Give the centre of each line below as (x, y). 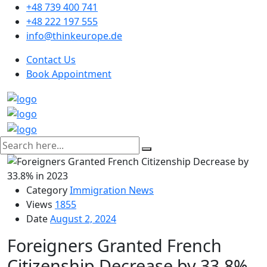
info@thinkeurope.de (74, 36)
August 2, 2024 (83, 219)
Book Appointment (69, 74)
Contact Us (51, 60)
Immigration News (112, 190)
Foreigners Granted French (114, 246)
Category (47, 190)
